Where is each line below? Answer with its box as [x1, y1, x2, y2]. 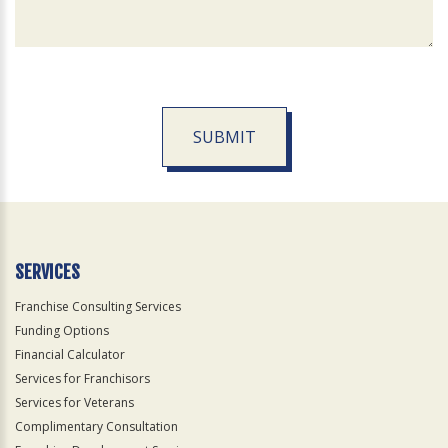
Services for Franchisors [15, 370, 150, 388]
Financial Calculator [15, 346, 125, 364]
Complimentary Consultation [15, 418, 178, 436]
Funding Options [15, 322, 109, 340]
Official [13, 192, 58, 212]
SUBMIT [192, 126, 256, 149]
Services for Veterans [15, 394, 134, 412]
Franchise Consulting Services [15, 298, 181, 316]
